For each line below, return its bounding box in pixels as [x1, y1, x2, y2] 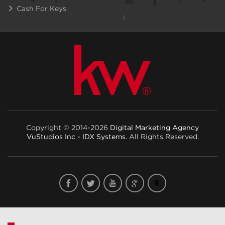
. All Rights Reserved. [125, 133, 199, 140]
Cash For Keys [17, 5, 66, 12]
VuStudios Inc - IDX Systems [26, 133, 126, 140]
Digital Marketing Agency [110, 124, 199, 131]
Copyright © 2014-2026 [26, 124, 110, 131]
